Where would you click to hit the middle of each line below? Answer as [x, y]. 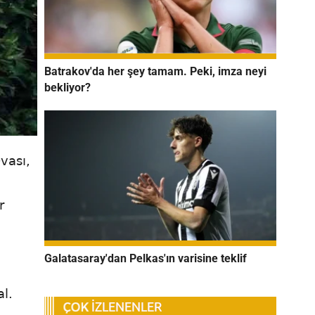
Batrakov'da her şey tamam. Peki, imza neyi [155, 71]
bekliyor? [67, 87]
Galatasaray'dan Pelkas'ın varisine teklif [146, 259]
